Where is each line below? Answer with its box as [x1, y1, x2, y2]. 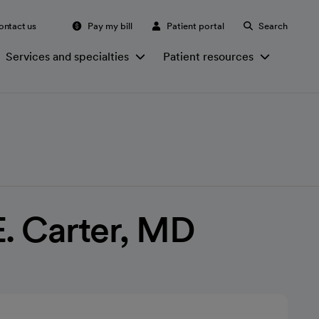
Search [258, 20, 288, 31]
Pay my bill [88, 20, 132, 31]
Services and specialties [6, 49, 129, 63]
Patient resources [163, 49, 253, 63]
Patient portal [167, 20, 224, 31]
